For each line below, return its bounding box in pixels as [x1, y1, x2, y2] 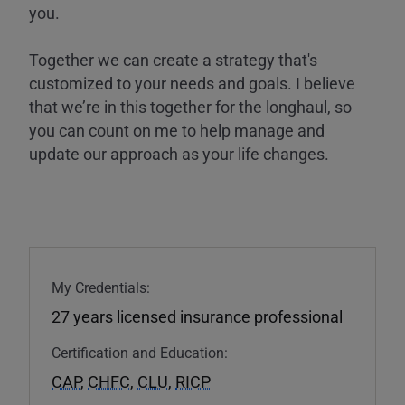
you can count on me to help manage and [29, 118, 325, 141]
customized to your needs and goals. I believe [29, 71, 355, 94]
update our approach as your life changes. [29, 142, 329, 165]
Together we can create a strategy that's [29, 48, 317, 71]
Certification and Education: [52, 342, 228, 362]
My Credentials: [52, 277, 150, 297]
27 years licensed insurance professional [52, 305, 343, 327]
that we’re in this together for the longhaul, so [29, 95, 352, 118]
